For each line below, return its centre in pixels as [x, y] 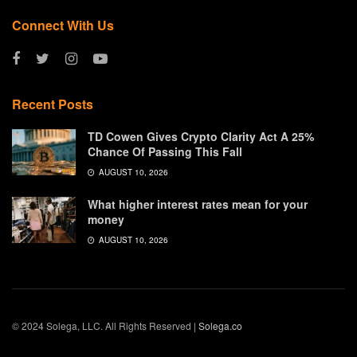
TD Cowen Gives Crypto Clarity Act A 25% [201, 137]
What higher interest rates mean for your [198, 204]
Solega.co [220, 326]
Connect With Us [63, 25]
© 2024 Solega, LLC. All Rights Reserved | [105, 326]
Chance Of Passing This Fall [165, 152]
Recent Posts [53, 104]
